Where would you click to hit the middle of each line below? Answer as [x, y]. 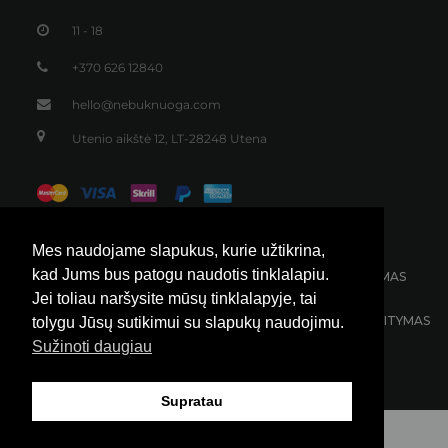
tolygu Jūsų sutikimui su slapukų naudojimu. [188, 323]
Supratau [192, 401]
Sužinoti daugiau [92, 347]
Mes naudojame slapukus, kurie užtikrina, [178, 251]
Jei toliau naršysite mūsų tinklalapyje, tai [174, 299]
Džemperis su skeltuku [107, 45]
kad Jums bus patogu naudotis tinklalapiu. [180, 275]
